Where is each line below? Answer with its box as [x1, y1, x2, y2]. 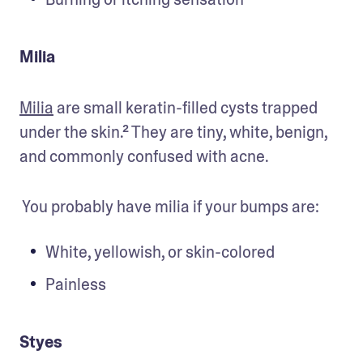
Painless [45, 273, 109, 295]
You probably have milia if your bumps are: [19, 195, 319, 217]
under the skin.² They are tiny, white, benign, [19, 121, 327, 143]
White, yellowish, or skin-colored [45, 241, 278, 263]
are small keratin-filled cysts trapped [53, 96, 318, 118]
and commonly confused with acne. [19, 145, 271, 167]
